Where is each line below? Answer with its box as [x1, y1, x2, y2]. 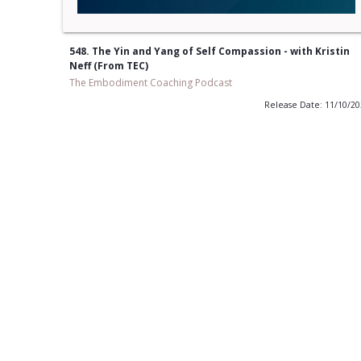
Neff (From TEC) [68, 59, 148, 73]
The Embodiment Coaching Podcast [68, 76, 232, 90]
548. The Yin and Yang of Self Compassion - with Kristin [68, 44, 350, 59]
